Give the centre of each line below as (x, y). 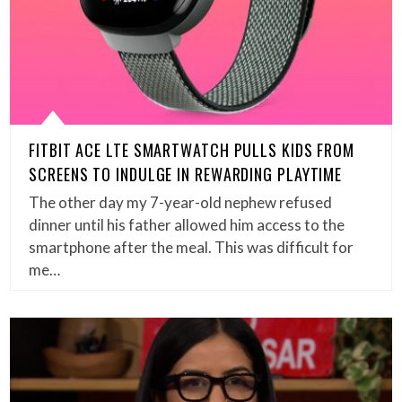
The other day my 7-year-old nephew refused (181, 203)
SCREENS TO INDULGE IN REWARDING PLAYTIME (186, 175)
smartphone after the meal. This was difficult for (192, 248)
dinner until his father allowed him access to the (187, 225)
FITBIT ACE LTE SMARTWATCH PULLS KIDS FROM (192, 150)
